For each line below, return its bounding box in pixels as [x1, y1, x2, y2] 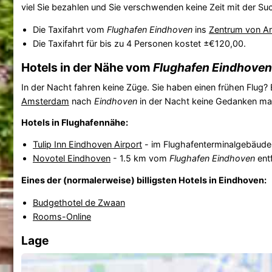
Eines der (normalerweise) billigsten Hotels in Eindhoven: [21, 175, 267, 186]
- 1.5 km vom [110, 153, 169, 164]
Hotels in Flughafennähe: [21, 117, 128, 127]
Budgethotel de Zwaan [32, 197, 125, 208]
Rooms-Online [32, 211, 91, 222]
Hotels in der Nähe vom [21, 60, 153, 75]
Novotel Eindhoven [32, 153, 110, 164]
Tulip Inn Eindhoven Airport [32, 139, 142, 150]
